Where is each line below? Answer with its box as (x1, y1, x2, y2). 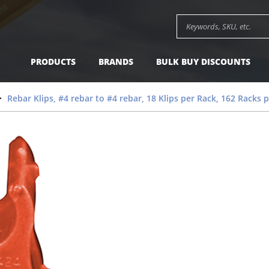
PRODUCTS (31, 56, 76, 67)
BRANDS (98, 56, 133, 67)
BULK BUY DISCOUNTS (156, 56, 250, 67)
